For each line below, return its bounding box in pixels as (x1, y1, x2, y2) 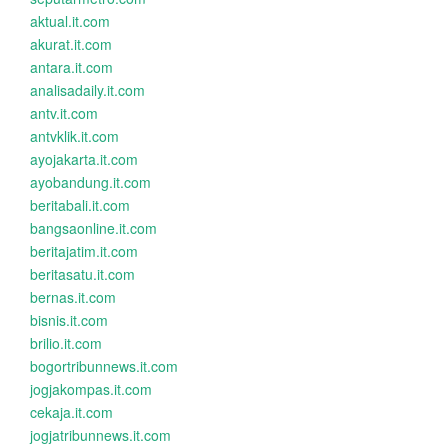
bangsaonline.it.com (30, 218, 157, 238)
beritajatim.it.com (30, 241, 138, 261)
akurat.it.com (30, 34, 112, 54)
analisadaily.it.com (30, 80, 145, 100)
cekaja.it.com (30, 402, 113, 422)
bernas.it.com (30, 287, 116, 307)
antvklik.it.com (30, 126, 119, 146)
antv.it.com (30, 103, 98, 123)
